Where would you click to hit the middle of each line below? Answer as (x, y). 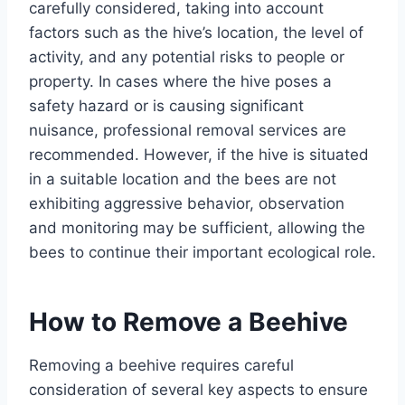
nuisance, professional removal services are (188, 130)
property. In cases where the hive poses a (180, 81)
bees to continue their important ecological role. (202, 252)
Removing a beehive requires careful (161, 365)
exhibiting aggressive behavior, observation (187, 203)
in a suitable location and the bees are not (183, 179)
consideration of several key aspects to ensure (198, 389)
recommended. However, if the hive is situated (199, 154)
